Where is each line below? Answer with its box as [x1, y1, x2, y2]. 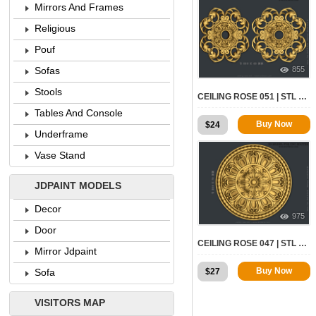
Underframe [35, 128, 88, 140]
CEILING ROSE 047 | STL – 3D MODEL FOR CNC [298, 238, 307, 248]
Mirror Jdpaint [35, 245, 97, 257]
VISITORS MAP [35, 296, 105, 308]
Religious [35, 23, 75, 35]
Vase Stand [35, 150, 85, 162]
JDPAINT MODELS [35, 180, 121, 192]
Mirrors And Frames [35, 1, 123, 13]
